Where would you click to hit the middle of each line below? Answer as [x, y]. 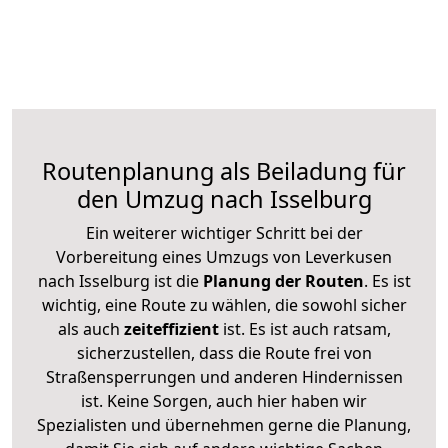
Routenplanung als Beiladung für [224, 170]
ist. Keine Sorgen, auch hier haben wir [224, 400]
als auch [90, 328]
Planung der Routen [281, 280]
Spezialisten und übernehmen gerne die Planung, [224, 424]
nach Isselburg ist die [118, 280]
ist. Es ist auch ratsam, [304, 328]
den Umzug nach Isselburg [224, 198]
